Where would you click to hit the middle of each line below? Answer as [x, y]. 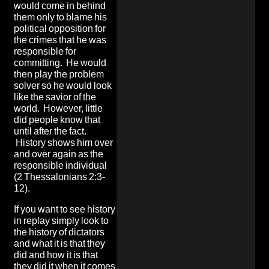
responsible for [45, 51]
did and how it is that [56, 255]
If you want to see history [65, 209]
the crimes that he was [60, 40]
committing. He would [60, 62]
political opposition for [60, 28]
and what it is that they [59, 243]
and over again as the [59, 154]
